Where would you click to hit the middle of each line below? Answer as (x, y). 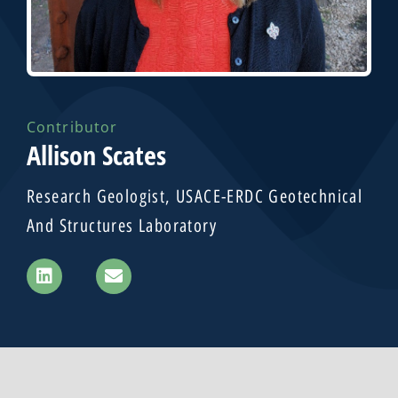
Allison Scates (96, 155)
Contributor (72, 127)
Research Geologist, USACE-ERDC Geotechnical (195, 196)
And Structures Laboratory (122, 225)
